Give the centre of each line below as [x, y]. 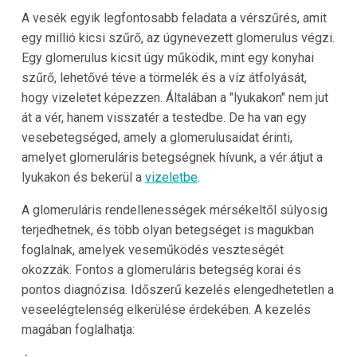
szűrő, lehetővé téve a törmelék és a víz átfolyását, [164, 78]
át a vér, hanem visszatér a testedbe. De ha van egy [164, 118]
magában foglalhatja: [78, 330]
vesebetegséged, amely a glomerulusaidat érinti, [157, 138]
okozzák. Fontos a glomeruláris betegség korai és [161, 270]
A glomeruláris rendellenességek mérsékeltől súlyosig [174, 210]
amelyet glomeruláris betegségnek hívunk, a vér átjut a [172, 158]
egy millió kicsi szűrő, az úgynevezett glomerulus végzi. [178, 38]
